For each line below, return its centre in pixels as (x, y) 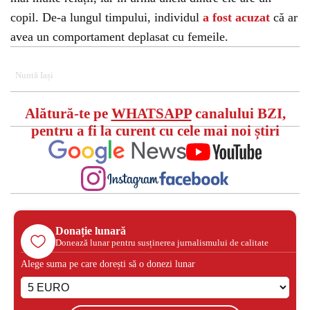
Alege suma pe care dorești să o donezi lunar (108, 264)
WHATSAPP (151, 113)
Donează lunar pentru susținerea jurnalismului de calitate (162, 242)
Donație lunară (91, 230)
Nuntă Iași (34, 75)
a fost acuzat (236, 17)
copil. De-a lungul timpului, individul (107, 17)
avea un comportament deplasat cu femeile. (119, 36)
